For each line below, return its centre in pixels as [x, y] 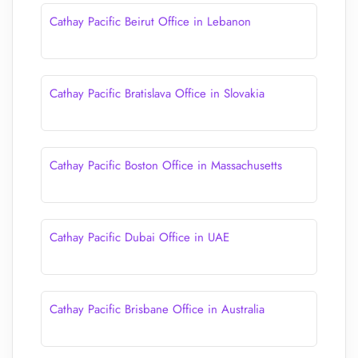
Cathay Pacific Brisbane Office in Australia [157, 309]
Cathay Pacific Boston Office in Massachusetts [166, 165]
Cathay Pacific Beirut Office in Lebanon [150, 22]
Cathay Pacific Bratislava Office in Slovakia [157, 93]
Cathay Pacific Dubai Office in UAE [139, 237]
